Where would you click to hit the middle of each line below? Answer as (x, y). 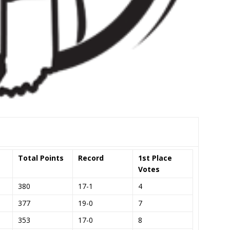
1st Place (155, 158)
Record (91, 158)
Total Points (41, 158)
